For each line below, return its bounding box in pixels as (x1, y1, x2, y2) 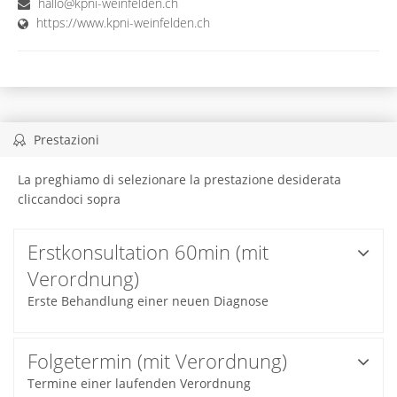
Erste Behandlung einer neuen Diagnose (27, 292, 269, 309)
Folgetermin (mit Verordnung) (27, 346, 287, 374)
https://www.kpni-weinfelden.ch (35, 13, 210, 31)
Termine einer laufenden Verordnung (27, 374, 251, 392)
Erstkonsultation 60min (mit (27, 237, 269, 265)
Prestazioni (29, 130, 99, 148)
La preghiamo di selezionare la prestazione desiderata (17, 170, 341, 188)
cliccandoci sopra (17, 190, 121, 207)
